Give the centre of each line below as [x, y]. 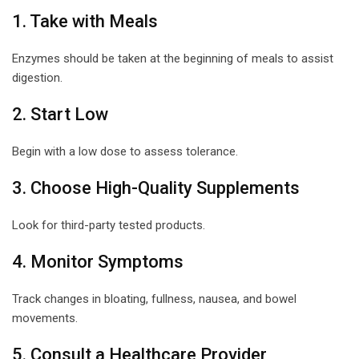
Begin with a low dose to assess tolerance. [125, 151]
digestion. [37, 77]
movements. [45, 318]
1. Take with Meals [85, 21]
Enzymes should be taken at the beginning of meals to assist [173, 58]
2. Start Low [60, 114]
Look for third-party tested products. [109, 225]
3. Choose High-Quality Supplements [156, 188]
